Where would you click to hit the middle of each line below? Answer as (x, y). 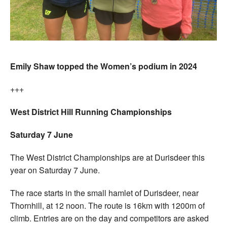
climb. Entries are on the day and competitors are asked (109, 218)
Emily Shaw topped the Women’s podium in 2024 (104, 66)
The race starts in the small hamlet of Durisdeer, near (104, 193)
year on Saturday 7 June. (55, 170)
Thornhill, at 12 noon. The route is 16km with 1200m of (107, 205)
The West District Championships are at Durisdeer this (107, 157)
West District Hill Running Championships (91, 111)
